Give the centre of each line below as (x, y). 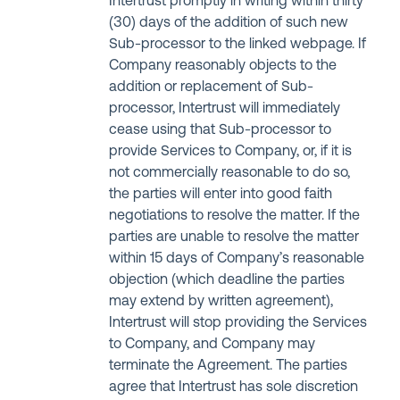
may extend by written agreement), (221, 302)
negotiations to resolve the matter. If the (235, 216)
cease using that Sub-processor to (221, 130)
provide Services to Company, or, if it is (231, 152)
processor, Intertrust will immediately (225, 109)
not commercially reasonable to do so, (230, 173)
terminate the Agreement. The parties (229, 366)
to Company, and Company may (212, 345)
